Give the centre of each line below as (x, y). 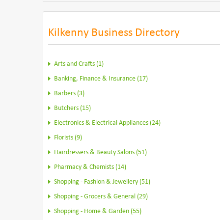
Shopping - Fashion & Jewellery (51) (102, 182)
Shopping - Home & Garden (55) (98, 211)
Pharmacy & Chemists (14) (90, 167)
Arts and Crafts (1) (79, 64)
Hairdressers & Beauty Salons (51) (100, 152)
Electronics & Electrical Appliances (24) (107, 123)
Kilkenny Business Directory (114, 33)
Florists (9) (68, 138)
